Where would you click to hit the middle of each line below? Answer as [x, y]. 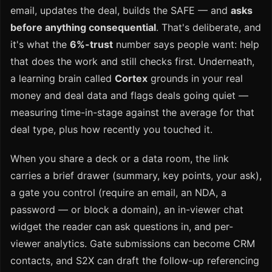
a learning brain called [63, 79]
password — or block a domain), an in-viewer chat [127, 210]
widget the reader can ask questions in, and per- [122, 227]
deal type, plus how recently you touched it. [111, 130]
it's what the [40, 45]
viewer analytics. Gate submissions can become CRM [133, 244]
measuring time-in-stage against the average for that [132, 113]
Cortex [131, 79]
